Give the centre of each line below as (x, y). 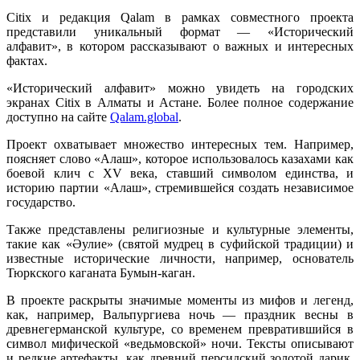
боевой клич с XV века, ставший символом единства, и (180, 173)
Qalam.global (144, 117)
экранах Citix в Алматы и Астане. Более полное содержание (180, 102)
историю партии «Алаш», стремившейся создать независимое (180, 187)
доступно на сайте (58, 117)
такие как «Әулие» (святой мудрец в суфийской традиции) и (180, 243)
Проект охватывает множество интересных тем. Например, (180, 144)
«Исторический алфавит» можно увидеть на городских (180, 88)
